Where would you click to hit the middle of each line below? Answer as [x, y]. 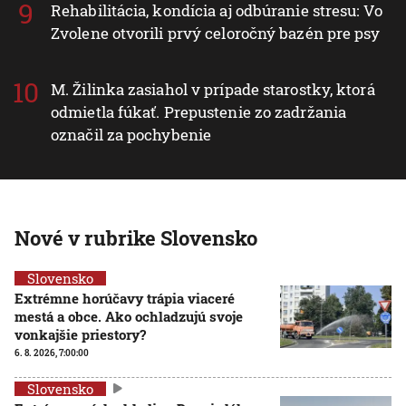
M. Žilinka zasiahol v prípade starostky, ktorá [213, 89]
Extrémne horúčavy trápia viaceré [125, 298]
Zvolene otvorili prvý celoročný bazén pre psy [216, 33]
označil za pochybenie [131, 134]
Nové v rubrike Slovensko [136, 237]
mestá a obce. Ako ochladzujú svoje [129, 316]
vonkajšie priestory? [80, 334]
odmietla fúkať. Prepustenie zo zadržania [199, 111]
